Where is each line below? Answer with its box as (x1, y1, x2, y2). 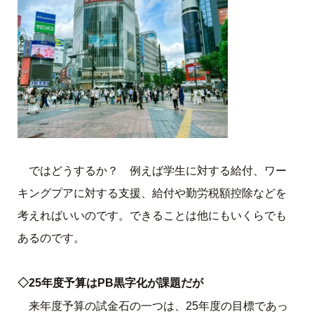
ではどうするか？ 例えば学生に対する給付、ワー (28, 165, 287, 177)
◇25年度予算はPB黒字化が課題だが (17, 275, 203, 289)
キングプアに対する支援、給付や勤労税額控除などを (17, 187, 287, 200)
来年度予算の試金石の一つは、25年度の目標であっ (28, 299, 288, 312)
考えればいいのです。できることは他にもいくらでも (17, 210, 287, 222)
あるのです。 (17, 232, 85, 245)
